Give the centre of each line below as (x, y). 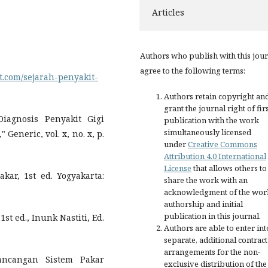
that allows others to (229, 168)
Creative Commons (223, 144)
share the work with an (206, 180)
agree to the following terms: (193, 70)
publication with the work (211, 120)
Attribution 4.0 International (215, 156)
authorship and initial (203, 204)
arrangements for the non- (212, 252)
